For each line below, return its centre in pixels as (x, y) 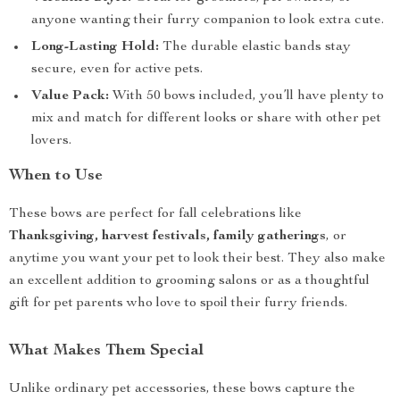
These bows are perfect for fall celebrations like (155, 214)
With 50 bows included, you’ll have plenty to (246, 96)
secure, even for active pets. (117, 70)
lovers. (51, 141)
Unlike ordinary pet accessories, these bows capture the (182, 389)
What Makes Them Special (106, 351)
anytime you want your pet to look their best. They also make (197, 259)
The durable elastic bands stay (255, 47)
